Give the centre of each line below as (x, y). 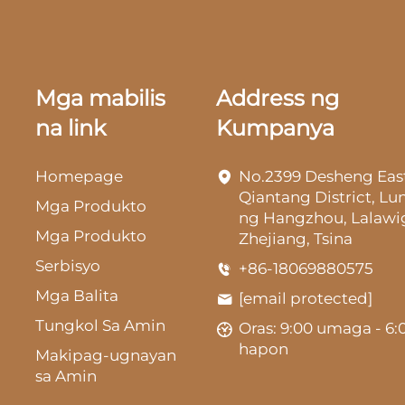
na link (71, 128)
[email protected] (306, 299)
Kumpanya (275, 128)
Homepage (79, 177)
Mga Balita (77, 296)
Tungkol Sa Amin (100, 326)
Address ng (278, 99)
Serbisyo (68, 266)
